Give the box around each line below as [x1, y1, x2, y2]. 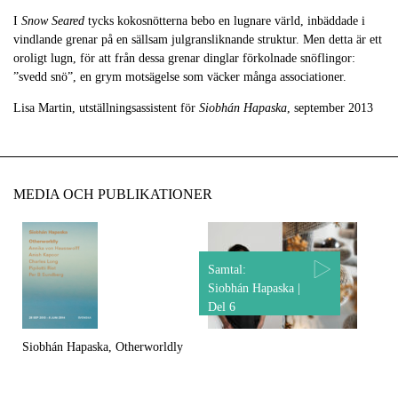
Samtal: [208, 263, 246, 276]
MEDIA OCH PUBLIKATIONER [13, 187, 212, 202]
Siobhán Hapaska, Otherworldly [22, 340, 183, 354]
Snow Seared [21, 14, 88, 28]
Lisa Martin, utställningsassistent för [13, 101, 199, 115]
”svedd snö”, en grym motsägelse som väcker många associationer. [13, 70, 346, 84]
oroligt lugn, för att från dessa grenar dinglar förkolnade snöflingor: [13, 52, 355, 65]
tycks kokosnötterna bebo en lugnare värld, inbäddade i [88, 14, 365, 28]
